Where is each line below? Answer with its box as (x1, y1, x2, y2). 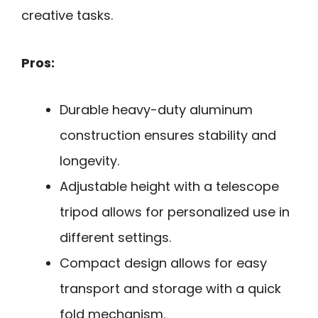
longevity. (60, 152, 119, 170)
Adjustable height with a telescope (60, 177, 279, 196)
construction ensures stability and (60, 126, 276, 145)
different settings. (60, 229, 171, 247)
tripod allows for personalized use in (60, 203, 290, 221)
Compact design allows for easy (60, 254, 267, 273)
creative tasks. (21, 6, 113, 25)
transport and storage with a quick (60, 280, 281, 298)
